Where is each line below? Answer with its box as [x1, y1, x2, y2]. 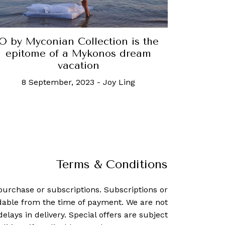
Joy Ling [103, 77, 135, 87]
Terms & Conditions [56, 157, 168, 171]
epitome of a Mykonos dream [6, 47, 151, 59]
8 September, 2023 [22, 77, 94, 87]
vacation [57, 59, 99, 71]
